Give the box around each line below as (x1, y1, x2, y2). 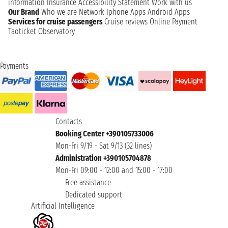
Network (79, 7, 104, 17)
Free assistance (63, 177, 111, 187)
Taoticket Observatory (8, 26, 75, 36)
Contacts (55, 116, 82, 126)
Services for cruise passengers (8, 16, 102, 26)
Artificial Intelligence (31, 201, 95, 211)
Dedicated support (63, 189, 122, 199)
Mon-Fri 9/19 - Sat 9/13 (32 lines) (55, 140, 152, 151)
